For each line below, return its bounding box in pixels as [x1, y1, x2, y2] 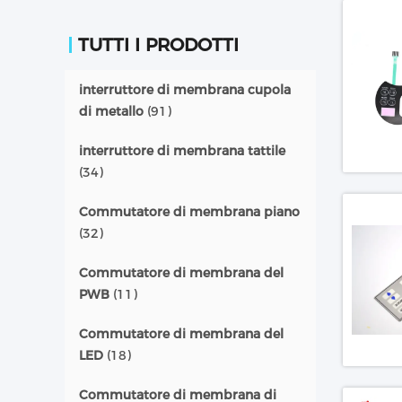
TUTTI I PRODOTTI [78, 34, 239, 56]
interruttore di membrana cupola [79, 82, 291, 98]
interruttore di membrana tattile [79, 143, 285, 159]
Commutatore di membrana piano [79, 204, 300, 220]
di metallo [79, 103, 144, 119]
